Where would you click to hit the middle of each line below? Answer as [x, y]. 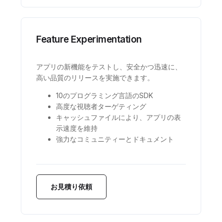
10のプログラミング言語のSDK [105, 95]
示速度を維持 [77, 128]
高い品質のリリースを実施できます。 [95, 78]
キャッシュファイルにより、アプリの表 [119, 117]
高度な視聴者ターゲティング [101, 106]
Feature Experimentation [89, 39]
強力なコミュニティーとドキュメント [115, 139]
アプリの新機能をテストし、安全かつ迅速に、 [109, 67]
